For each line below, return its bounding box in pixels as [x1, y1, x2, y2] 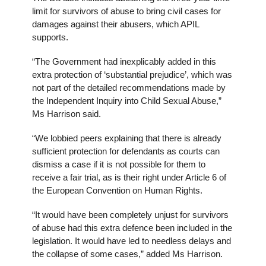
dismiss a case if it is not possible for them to [32, 160, 205, 169]
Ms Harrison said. [32, 109, 101, 119]
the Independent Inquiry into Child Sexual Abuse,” [32, 96, 221, 106]
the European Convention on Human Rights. [32, 186, 202, 195]
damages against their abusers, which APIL [32, 20, 199, 29]
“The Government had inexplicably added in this [32, 57, 216, 66]
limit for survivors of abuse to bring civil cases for [32, 7, 221, 16]
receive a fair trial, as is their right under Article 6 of [32, 173, 226, 182]
